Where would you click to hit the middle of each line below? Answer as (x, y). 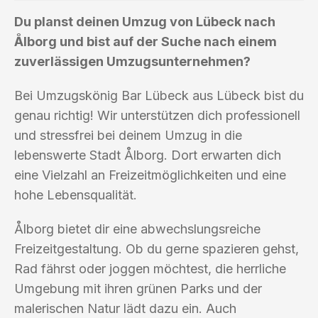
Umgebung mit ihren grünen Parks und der (138, 288)
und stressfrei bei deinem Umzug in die (128, 135)
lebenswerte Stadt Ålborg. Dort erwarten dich (148, 155)
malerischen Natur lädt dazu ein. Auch (125, 308)
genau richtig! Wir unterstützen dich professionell (157, 115)
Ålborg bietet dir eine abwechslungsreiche (137, 229)
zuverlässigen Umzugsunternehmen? (132, 61)
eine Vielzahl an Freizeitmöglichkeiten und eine (150, 175)
